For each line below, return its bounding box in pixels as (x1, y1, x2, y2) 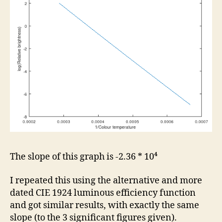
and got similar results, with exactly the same (10, 199, 199, 211)
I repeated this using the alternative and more (10, 174, 202, 186)
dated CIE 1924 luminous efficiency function (10, 187, 196, 199)
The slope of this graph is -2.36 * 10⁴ (10, 151, 158, 163)
